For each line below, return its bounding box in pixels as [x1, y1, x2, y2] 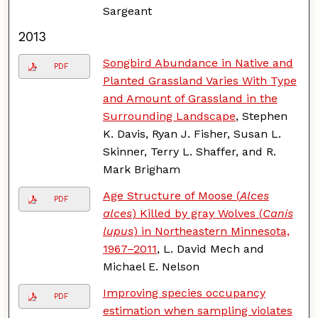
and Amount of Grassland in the [102, 91, 278, 105]
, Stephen [235, 109, 287, 123]
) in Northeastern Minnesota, [133, 224, 290, 238]
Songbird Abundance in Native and [102, 55, 293, 70]
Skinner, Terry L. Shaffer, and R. [102, 144, 276, 158]
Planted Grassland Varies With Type [102, 73, 297, 87]
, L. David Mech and [156, 241, 264, 256]
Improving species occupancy [102, 285, 265, 300]
